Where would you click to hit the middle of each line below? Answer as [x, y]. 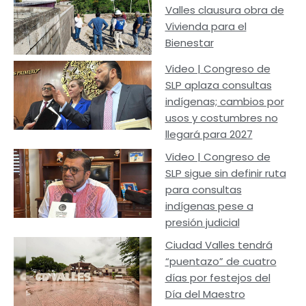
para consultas [203, 190]
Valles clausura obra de [224, 10]
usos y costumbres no [221, 118]
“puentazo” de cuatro [221, 262]
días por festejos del [218, 278]
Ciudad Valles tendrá [219, 245]
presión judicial [202, 223]
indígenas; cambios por [224, 102]
